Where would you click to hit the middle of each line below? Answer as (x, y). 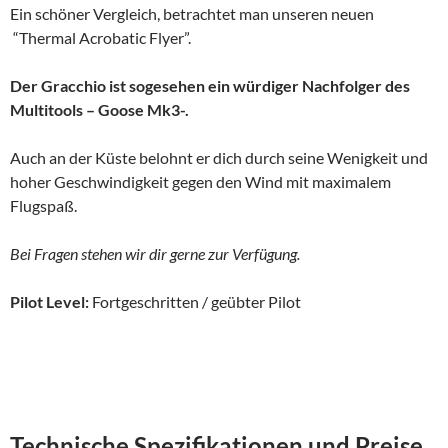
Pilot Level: (49, 301)
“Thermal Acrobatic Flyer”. (100, 37)
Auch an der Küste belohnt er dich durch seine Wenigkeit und (219, 157)
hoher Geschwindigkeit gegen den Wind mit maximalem (200, 181)
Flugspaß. (45, 205)
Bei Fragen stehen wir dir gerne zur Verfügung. (155, 253)
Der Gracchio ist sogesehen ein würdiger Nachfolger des (210, 85)
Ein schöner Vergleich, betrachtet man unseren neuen (192, 13)
